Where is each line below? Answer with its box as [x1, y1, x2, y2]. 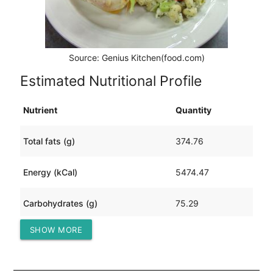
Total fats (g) [23, 135, 75, 146]
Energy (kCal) [23, 166, 77, 177]
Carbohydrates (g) [23, 197, 97, 208]
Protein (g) [23, 229, 65, 239]
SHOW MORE [29, 224, 83, 235]
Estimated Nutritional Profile [19, 72, 202, 90]
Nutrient [23, 104, 57, 115]
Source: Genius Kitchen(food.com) [68, 52, 205, 63]
